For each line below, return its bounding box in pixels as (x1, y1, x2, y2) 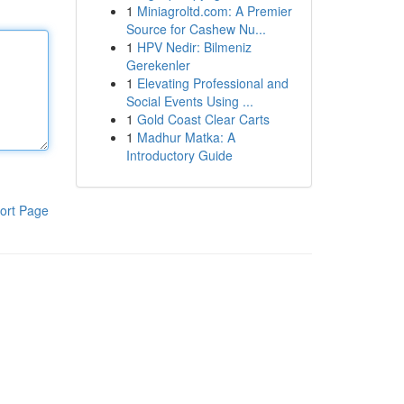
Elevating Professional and (136, 74, 289, 92)
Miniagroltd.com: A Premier (136, 2, 292, 20)
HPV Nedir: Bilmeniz (136, 38, 252, 56)
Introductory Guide (125, 146, 233, 164)
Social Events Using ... (125, 92, 253, 110)
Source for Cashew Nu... (125, 20, 266, 38)
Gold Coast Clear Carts (136, 110, 270, 128)
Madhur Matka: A (136, 128, 235, 146)
